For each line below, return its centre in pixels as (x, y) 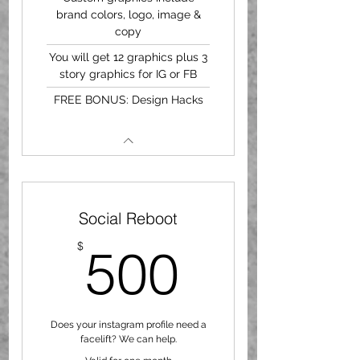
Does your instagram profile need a (128, 324)
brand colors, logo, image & (128, 14)
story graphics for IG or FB (128, 74)
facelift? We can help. (128, 339)
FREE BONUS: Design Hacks (128, 99)
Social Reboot (128, 218)
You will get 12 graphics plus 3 (128, 57)
